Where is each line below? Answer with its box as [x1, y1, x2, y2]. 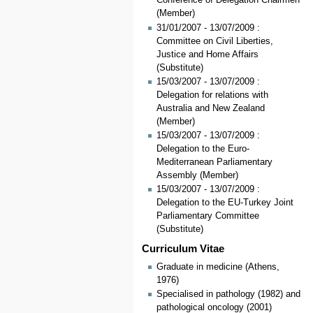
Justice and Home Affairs [156, 49, 259, 59]
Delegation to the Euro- [156, 144, 249, 154]
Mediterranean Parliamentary [156, 157, 272, 168]
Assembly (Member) [156, 170, 238, 181]
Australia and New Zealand [156, 103, 265, 113]
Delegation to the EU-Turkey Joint [156, 198, 293, 208]
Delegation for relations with [156, 89, 268, 100]
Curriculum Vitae [142, 243, 225, 255]
